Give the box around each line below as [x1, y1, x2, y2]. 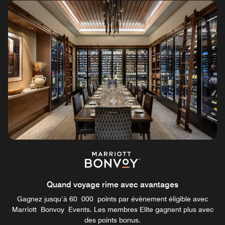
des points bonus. [84, 215, 141, 224]
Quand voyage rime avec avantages [47, 179, 178, 189]
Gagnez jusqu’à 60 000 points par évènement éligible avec [17, 194, 208, 203]
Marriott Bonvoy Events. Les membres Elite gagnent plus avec [12, 205, 213, 213]
